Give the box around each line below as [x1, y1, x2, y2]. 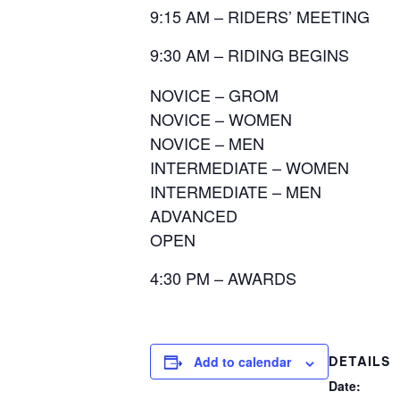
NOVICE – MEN [150, 131, 264, 155]
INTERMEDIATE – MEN [150, 179, 321, 204]
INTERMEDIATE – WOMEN [150, 155, 349, 179]
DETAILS [329, 353, 390, 370]
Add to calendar [194, 353, 291, 371]
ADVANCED [150, 204, 237, 228]
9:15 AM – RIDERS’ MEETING [150, 4, 374, 29]
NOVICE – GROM [150, 83, 279, 107]
